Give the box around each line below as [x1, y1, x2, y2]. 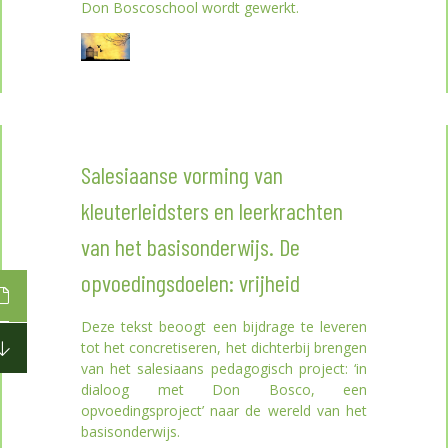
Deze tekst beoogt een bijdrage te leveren [81, 316, 367, 336]
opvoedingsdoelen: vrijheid [81, 267, 300, 297]
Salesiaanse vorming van [81, 159, 283, 189]
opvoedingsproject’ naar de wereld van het [81, 400, 367, 420]
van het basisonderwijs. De [81, 231, 300, 261]
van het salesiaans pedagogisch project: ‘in [81, 358, 367, 378]
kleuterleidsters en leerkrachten [81, 195, 343, 225]
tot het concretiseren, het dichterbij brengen [81, 337, 367, 357]
